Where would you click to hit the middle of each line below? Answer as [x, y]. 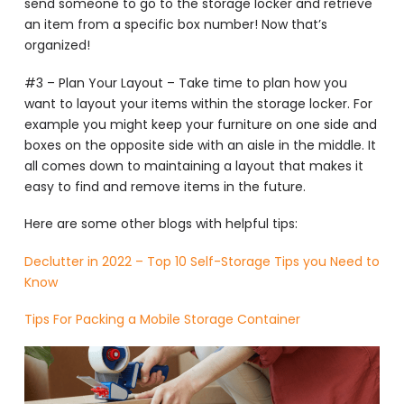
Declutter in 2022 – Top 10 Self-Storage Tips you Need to [202, 261]
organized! [57, 46]
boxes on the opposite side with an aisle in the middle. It [200, 145]
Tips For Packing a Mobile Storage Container [162, 319]
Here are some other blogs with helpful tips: [161, 224]
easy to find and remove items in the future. [165, 186]
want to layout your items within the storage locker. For [198, 103]
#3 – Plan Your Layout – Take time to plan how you [185, 83]
